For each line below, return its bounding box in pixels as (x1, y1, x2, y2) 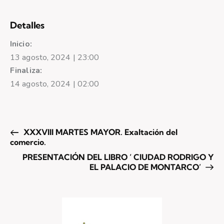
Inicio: (10, 38, 32, 50)
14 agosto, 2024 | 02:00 (10, 78, 99, 90)
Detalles (10, 19, 45, 31)
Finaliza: (10, 65, 42, 76)
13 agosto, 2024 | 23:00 (10, 52, 99, 63)
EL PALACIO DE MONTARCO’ (89, 162, 203, 172)
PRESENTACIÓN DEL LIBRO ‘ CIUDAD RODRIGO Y (22, 152, 214, 162)
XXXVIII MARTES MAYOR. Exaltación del (21, 127, 177, 137)
